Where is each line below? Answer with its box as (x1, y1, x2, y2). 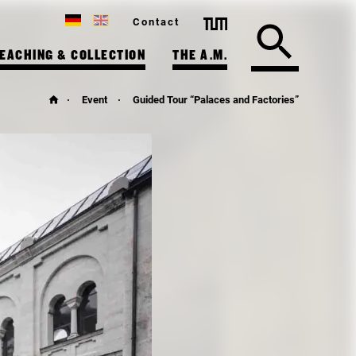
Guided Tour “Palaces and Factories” (133, 93, 299, 106)
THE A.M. (172, 50, 227, 62)
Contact (133, 16, 180, 28)
